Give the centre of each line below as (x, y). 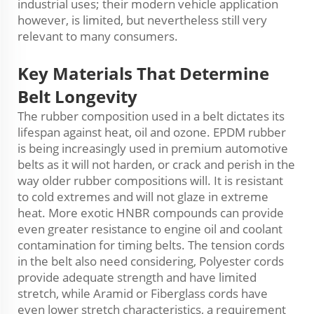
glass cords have (223, 293)
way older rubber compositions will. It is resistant (150, 180)
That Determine (203, 73)
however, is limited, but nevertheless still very (142, 20)
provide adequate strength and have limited (137, 277)
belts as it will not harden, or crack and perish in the (156, 164)
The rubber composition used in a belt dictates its (151, 116)
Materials (93, 73)
